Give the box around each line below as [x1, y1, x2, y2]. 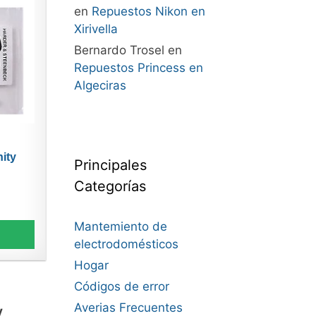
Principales [73, 157, 147, 174]
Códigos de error [73, 279, 169, 293]
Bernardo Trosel [73, 43, 164, 57]
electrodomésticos [73, 237, 178, 251]
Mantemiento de [73, 219, 167, 233]
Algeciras [73, 78, 126, 92]
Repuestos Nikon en [91, 4, 205, 18]
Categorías [73, 178, 146, 195]
